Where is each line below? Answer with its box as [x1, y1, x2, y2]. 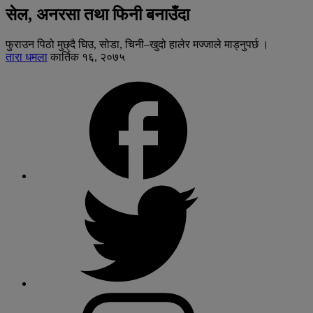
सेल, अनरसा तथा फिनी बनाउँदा [6, 6, 189, 24]
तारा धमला [6, 51, 48, 64]
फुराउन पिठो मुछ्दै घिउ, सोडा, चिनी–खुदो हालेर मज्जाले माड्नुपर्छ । [6, 38, 269, 51]
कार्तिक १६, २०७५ [50, 51, 125, 64]
